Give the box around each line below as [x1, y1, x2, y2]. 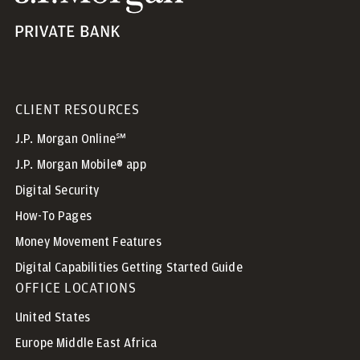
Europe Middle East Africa [15, 336, 157, 350]
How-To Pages [15, 209, 92, 223]
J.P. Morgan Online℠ [15, 132, 127, 145]
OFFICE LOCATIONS [15, 278, 137, 296]
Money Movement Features [15, 235, 162, 248]
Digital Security [15, 183, 100, 197]
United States [15, 310, 91, 324]
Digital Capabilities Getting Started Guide [15, 260, 243, 274]
